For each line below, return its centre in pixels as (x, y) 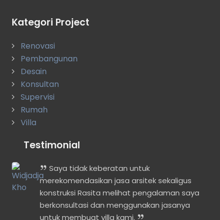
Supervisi (38, 97)
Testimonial (52, 145)
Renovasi (38, 46)
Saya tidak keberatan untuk (98, 168)
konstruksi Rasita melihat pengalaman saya (120, 192)
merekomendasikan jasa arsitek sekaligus (116, 180)
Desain (34, 71)
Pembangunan (49, 58)
